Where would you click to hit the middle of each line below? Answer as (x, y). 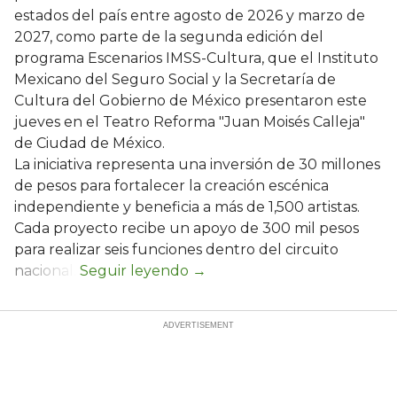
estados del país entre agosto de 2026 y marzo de (190, 16)
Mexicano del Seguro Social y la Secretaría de (175, 80)
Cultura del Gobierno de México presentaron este (191, 101)
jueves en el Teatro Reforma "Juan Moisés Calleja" (190, 122)
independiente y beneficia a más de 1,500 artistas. (187, 207)
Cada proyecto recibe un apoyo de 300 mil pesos (187, 229)
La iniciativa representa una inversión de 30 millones (197, 165)
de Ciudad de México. (90, 144)
